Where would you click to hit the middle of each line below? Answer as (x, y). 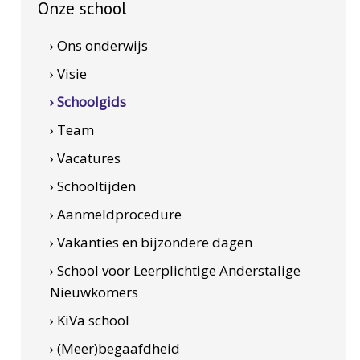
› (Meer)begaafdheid (115, 348)
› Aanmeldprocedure (115, 214)
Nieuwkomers (94, 292)
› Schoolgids (88, 102)
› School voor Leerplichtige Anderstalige (175, 270)
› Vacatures (85, 158)
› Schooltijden (92, 186)
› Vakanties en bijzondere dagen (151, 242)
